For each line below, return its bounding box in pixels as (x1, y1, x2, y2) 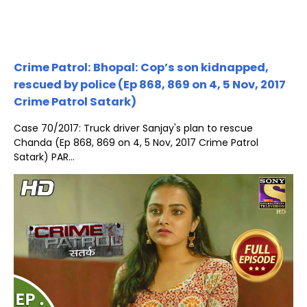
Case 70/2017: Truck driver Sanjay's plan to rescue (14, 121, 253, 136)
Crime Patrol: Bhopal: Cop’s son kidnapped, (14, 59, 269, 75)
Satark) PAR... (14, 150, 75, 164)
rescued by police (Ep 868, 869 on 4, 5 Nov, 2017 (14, 76, 286, 93)
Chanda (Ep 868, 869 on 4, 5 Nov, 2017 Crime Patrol (14, 136, 258, 150)
